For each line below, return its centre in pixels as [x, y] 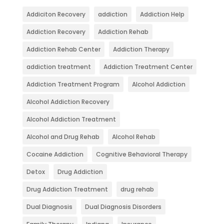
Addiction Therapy [141, 49]
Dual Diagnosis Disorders [123, 207]
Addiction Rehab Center [63, 49]
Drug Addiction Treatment [67, 189]
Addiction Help [162, 14]
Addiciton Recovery [56, 14]
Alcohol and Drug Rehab [63, 137]
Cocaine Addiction [55, 154]
